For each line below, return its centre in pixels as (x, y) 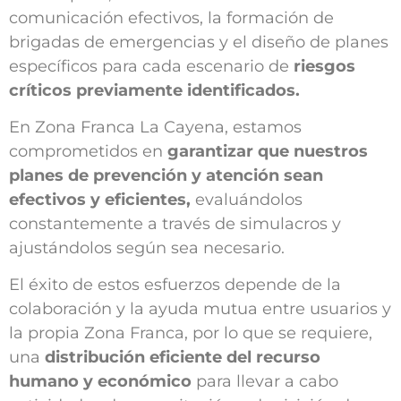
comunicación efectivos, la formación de (171, 17)
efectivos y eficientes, (102, 200)
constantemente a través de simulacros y (175, 224)
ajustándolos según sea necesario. (147, 248)
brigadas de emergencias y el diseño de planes (199, 42)
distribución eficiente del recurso (183, 358)
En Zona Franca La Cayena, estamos (155, 128)
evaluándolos (249, 200)
